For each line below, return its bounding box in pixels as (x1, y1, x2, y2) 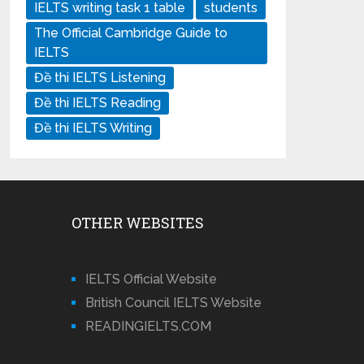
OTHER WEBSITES (71, 213, 205, 232)
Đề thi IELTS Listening (34, 70, 167, 85)
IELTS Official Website (85, 271, 218, 287)
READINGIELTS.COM (85, 318, 212, 334)
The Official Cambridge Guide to (34, 25, 228, 41)
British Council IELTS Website (85, 295, 262, 310)
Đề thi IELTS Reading (34, 95, 162, 110)
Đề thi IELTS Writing (34, 120, 153, 136)
